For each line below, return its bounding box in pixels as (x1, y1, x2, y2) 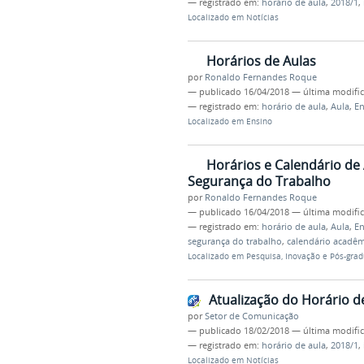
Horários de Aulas (206, 52, 316, 71)
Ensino (245, 116, 272, 128)
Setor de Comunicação (204, 310, 299, 322)
